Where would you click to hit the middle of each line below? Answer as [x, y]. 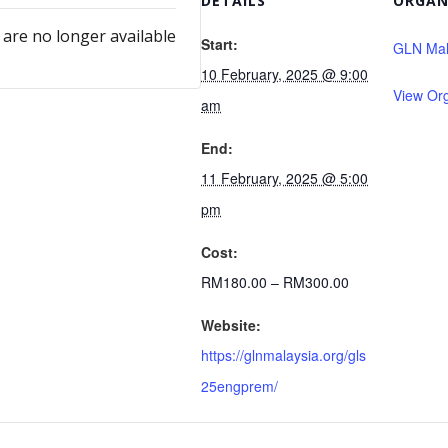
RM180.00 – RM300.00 [275, 282]
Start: [219, 44]
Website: [231, 325]
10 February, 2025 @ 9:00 [284, 74]
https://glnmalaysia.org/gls [283, 355]
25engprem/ [239, 386]
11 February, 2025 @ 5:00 [284, 178]
